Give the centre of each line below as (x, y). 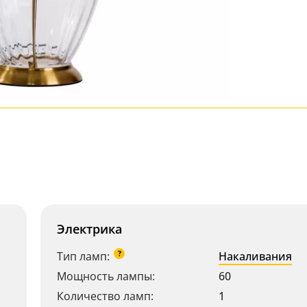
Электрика (89, 229)
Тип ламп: (83, 256)
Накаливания (255, 256)
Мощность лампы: (106, 276)
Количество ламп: (105, 296)
